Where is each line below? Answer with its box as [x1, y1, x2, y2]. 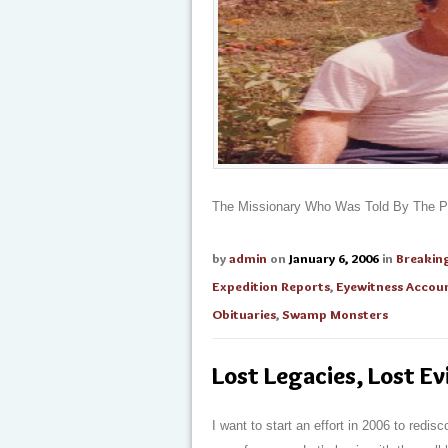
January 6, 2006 [289, 250, 379, 266]
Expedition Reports [212, 278, 330, 294]
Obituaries [212, 306, 276, 322]
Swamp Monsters [282, 306, 388, 322]
